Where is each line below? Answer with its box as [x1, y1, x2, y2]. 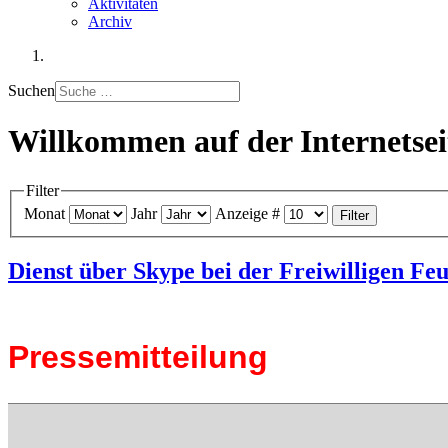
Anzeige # [215, 205, 280, 223]
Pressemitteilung [8, 339, 268, 376]
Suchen [8, 82, 55, 99]
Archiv [88, 13, 132, 30]
